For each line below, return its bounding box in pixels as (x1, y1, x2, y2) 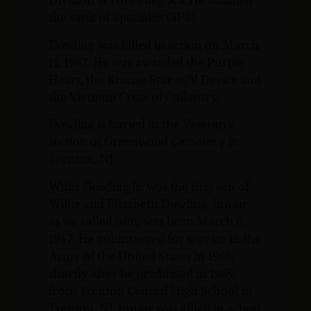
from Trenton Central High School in (49, 280, 252, 300)
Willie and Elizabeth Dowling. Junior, (49, 194, 251, 213)
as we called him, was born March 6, (49, 211, 245, 230)
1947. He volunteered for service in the (49, 228, 261, 248)
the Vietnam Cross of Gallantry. (49, 87, 219, 106)
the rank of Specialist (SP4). (49, 8, 198, 27)
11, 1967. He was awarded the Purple (49, 52, 244, 72)
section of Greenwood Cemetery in (49, 132, 239, 151)
